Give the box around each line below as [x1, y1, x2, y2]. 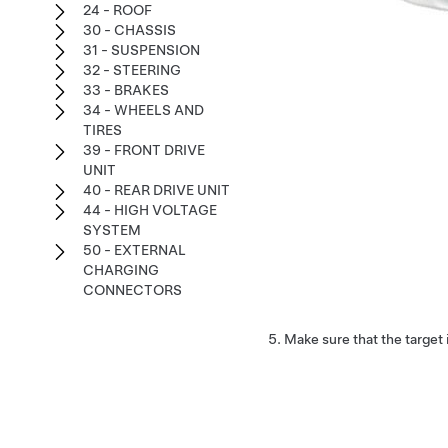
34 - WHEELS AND [83, 102, 204, 118]
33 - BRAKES [83, 82, 169, 98]
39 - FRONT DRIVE [83, 142, 205, 158]
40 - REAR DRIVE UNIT [83, 182, 230, 198]
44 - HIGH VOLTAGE [83, 202, 217, 218]
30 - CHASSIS [83, 22, 176, 38]
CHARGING [83, 262, 159, 278]
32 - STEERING [83, 62, 181, 78]
